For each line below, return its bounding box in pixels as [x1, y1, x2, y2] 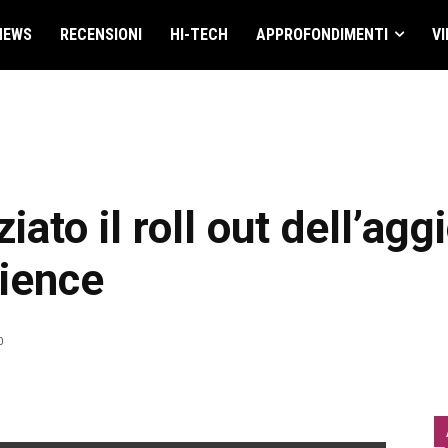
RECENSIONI [59, 25, 142, 44]
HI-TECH [169, 25, 228, 44]
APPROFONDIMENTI [255, 25, 388, 44]
